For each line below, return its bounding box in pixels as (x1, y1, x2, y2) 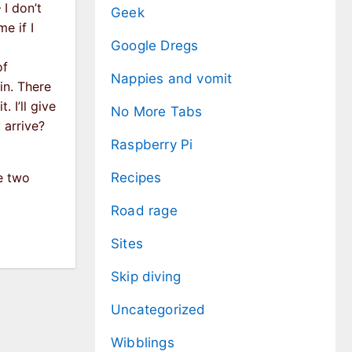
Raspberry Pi (111, 137, 193, 153)
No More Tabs (111, 104, 203, 120)
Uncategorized (111, 302, 206, 318)
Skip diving (111, 269, 181, 285)
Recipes (111, 170, 162, 186)
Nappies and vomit (111, 71, 233, 87)
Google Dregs (111, 38, 199, 54)
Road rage (111, 203, 178, 219)
